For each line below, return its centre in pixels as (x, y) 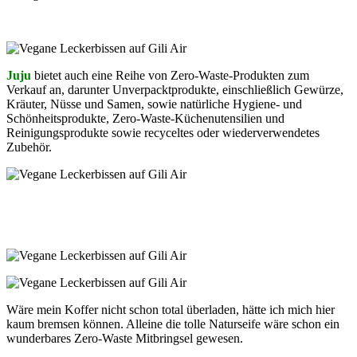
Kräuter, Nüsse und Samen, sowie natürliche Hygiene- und (154, 104)
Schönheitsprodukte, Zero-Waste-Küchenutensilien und (145, 118)
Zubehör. (29, 147)
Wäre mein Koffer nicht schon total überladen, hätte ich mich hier (171, 309)
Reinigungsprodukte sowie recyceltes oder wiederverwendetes (163, 132)
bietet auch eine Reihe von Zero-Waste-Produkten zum (170, 75)
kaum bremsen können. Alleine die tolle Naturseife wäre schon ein (173, 324)
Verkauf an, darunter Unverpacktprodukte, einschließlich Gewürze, (175, 89)
